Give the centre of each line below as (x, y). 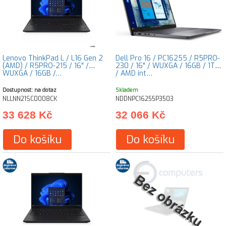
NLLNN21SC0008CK (30, 99)
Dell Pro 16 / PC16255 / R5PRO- (168, 58)
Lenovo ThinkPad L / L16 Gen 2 (53, 58)
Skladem (127, 90)
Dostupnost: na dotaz (30, 90)
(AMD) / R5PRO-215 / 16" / (46, 66)
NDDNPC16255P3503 (145, 99)
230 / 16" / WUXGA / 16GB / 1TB (167, 66)
